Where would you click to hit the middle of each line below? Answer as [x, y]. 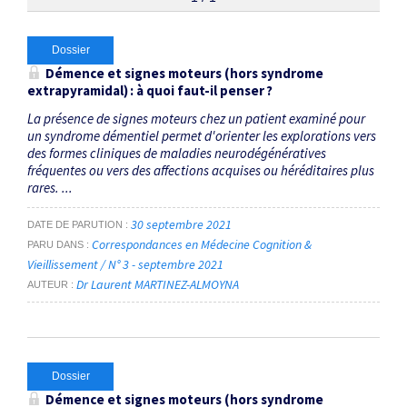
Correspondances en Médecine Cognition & [202, 245]
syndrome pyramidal [87, 99]
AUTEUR [48, 285]
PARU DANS [55, 245]
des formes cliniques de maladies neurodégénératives [177, 153]
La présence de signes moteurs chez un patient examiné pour [196, 118]
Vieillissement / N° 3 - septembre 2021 [127, 265]
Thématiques [60, 22]
